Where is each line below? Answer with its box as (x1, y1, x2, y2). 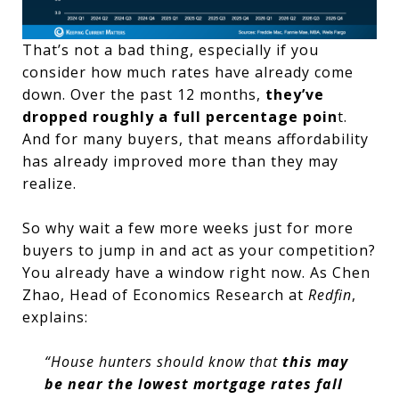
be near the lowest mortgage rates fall (44, 373, 343, 394)
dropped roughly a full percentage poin (22, 106, 338, 126)
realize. (22, 173, 81, 193)
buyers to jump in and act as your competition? (22, 240, 376, 260)
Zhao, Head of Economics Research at (22, 284, 308, 305)
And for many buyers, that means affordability (22, 128, 369, 149)
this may (281, 351, 348, 371)
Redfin (308, 284, 352, 305)
